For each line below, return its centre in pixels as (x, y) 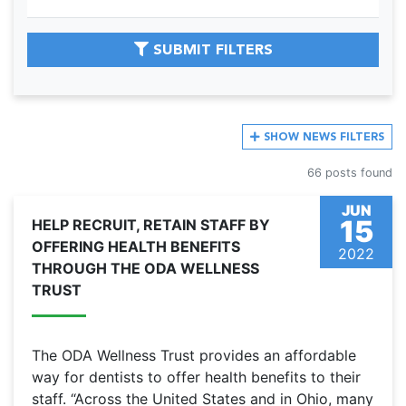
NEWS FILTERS (342, 137)
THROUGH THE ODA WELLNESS (145, 269)
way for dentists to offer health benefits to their (196, 377)
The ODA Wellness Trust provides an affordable (194, 356)
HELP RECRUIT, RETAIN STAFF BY (151, 225)
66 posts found (350, 173)
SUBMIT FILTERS (210, 50)
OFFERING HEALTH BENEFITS (136, 247)
